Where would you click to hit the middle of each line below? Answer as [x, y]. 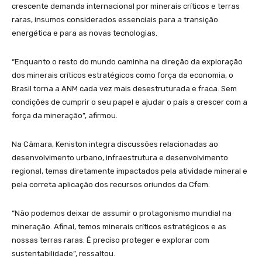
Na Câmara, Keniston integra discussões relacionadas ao [115, 144]
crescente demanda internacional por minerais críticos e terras [126, 6]
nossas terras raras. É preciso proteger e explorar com [111, 240]
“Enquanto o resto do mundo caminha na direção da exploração [127, 62]
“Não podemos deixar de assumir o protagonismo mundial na [122, 213]
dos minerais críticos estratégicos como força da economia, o [123, 75]
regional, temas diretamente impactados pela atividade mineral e [130, 171]
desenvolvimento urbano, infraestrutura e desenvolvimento [120, 158]
